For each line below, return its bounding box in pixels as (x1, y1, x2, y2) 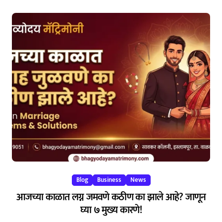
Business (97, 174, 121, 185)
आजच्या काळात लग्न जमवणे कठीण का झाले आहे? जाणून (16, 188, 206, 206)
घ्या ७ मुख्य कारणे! (80, 201, 142, 219)
